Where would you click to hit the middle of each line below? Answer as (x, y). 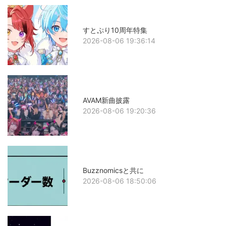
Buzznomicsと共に (114, 171)
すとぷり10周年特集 (115, 30)
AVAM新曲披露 (106, 100)
